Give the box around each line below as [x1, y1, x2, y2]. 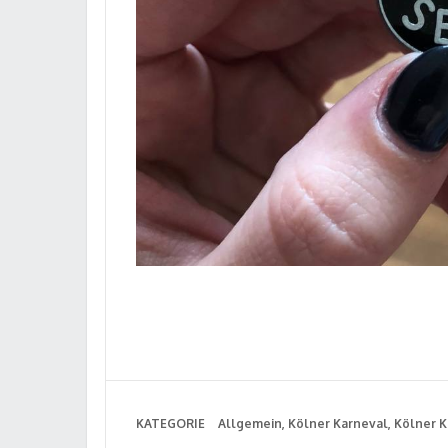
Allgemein [218, 416, 282, 432]
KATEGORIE [136, 416, 205, 432]
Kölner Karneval [288, 416, 388, 432]
